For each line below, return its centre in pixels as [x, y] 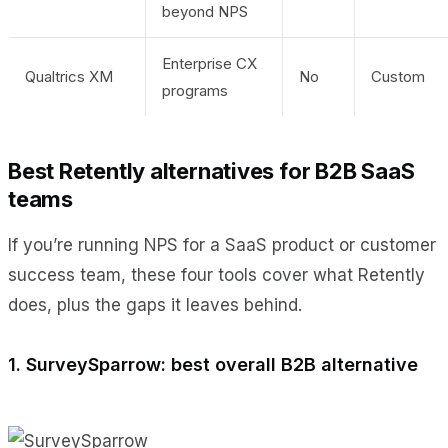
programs [195, 90]
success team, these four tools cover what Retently [216, 274]
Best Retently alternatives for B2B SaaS [211, 170]
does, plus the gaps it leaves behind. [155, 304]
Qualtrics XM [69, 76]
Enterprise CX [209, 63]
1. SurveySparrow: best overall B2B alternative [213, 364]
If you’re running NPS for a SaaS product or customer [222, 244]
